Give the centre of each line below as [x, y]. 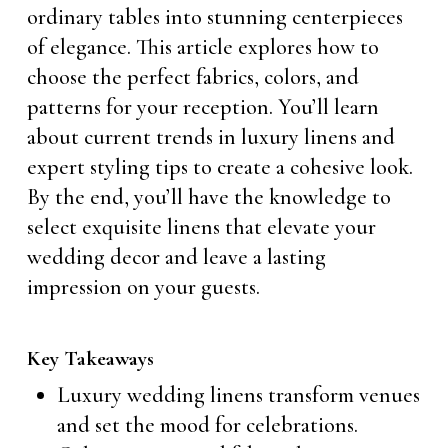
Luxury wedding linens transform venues [238, 395]
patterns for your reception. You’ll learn [202, 107]
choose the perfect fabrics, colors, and [192, 77]
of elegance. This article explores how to [202, 47]
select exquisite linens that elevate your [201, 227]
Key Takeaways [90, 358]
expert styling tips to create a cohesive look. [219, 167]
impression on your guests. [143, 287]
